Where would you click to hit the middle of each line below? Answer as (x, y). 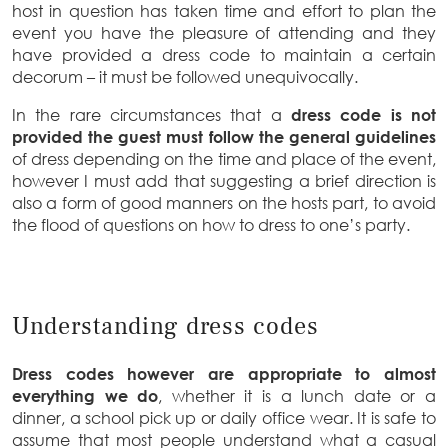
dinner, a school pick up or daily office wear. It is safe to (224, 417)
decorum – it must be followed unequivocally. (185, 77)
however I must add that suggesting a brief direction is (224, 181)
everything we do (85, 395)
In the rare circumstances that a (151, 115)
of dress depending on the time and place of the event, (224, 159)
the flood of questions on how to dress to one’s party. (211, 225)
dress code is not (363, 115)
